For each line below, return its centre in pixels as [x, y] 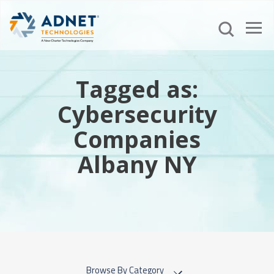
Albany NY [137, 164]
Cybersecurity [137, 114]
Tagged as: [137, 89]
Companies [137, 139]
